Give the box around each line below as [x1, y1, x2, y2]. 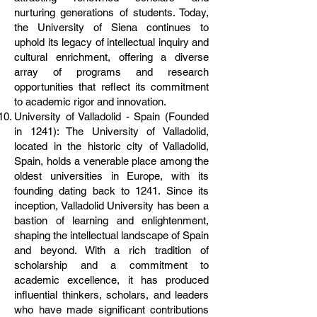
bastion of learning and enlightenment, [14, 214, 209, 226]
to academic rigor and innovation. [14, 96, 166, 108]
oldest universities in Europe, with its [14, 170, 209, 182]
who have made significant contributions [14, 304, 209, 316]
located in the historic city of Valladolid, [14, 140, 209, 152]
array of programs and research [14, 66, 209, 78]
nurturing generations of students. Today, [14, 6, 209, 18]
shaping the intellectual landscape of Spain [14, 229, 209, 241]
